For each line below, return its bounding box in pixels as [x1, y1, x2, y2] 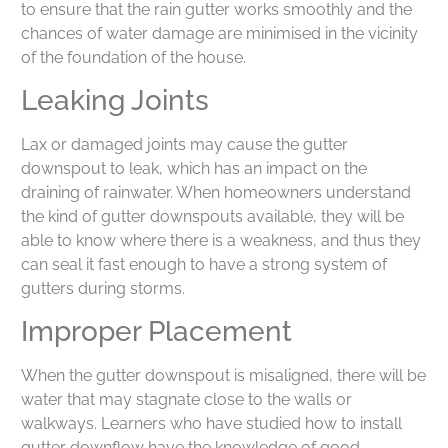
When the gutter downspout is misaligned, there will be [21, 366, 426, 386]
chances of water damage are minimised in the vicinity [21, 23, 418, 43]
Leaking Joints [21, 84, 209, 118]
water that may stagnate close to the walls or [21, 390, 352, 410]
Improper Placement [21, 315, 292, 349]
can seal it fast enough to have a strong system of [21, 255, 387, 275]
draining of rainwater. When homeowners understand [21, 183, 411, 203]
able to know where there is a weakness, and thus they [21, 231, 421, 251]
